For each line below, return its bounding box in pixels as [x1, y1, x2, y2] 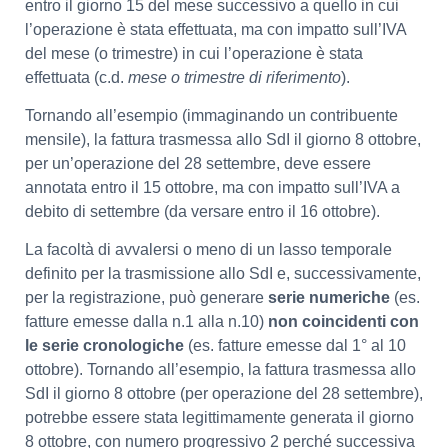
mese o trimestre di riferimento [128, 68, 341, 86]
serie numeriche [268, 289, 394, 307]
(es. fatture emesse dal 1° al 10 [188, 337, 406, 355]
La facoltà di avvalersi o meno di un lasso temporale [25, 241, 392, 259]
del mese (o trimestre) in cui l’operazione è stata [25, 44, 363, 62]
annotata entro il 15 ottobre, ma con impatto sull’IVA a [25, 179, 400, 196]
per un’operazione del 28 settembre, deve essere [25, 155, 371, 172]
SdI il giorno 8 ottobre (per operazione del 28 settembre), [25, 385, 423, 403]
